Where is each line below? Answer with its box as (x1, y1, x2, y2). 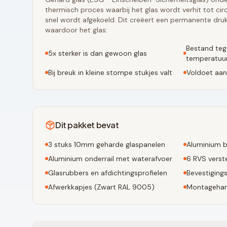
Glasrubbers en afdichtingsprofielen (48, 168, 167, 177)
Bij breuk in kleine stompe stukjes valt (48, 68, 172, 77)
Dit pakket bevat (55, 120, 119, 130)
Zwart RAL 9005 (97, 182, 152, 192)
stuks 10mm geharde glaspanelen (52, 140, 165, 149)
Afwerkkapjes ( (48, 182, 97, 192)
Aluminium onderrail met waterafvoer (48, 154, 172, 163)
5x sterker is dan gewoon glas (48, 49, 147, 58)
